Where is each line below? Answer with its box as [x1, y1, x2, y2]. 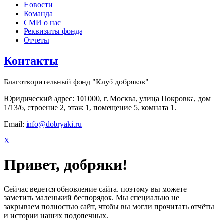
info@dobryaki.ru [26, 119, 82, 128]
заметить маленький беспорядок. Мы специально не [4, 193, 179, 202]
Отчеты [24, 35, 49, 44]
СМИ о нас [24, 18, 61, 27]
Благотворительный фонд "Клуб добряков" [4, 77, 149, 86]
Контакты [4, 54, 58, 67]
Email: [4, 119, 26, 128]
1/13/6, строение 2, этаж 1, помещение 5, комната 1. [4, 103, 176, 111]
